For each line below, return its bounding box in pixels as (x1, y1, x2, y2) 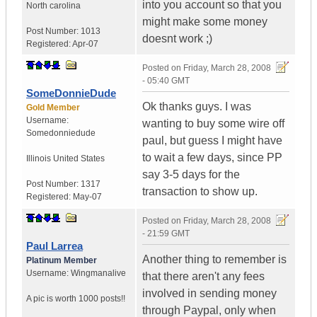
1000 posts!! (79, 294, 125, 304)
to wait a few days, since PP (142, 151, 282, 164)
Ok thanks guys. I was (142, 100, 251, 113)
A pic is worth (26, 294, 76, 304)
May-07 (73, 192, 102, 202)
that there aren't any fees (142, 270, 265, 283)
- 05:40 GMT (142, 76, 190, 86)
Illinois (26, 154, 51, 164)
